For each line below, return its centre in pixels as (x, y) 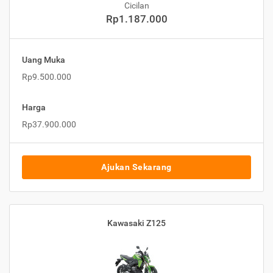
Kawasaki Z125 (136, 223)
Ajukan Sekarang (136, 167)
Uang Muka (44, 60)
